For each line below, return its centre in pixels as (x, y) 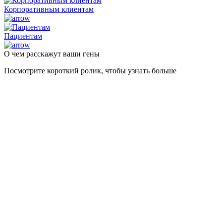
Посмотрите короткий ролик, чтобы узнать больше (90, 70)
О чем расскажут (33, 54)
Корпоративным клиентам (49, 9)
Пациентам (23, 36)
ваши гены (81, 54)
